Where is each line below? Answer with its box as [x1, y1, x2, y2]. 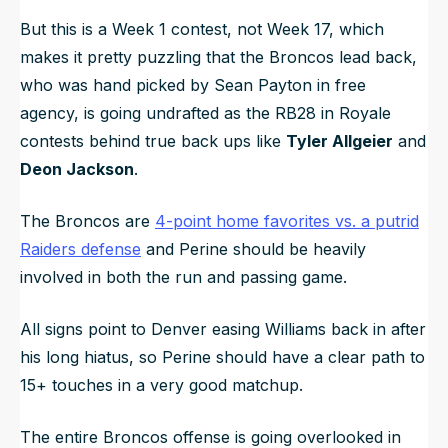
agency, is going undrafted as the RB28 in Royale [20, 102, 391, 123]
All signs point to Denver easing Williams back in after [20, 318, 426, 339]
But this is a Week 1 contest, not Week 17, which [20, 18, 384, 39]
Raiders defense [20, 238, 141, 259]
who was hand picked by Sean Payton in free [20, 74, 366, 95]
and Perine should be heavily [141, 238, 366, 259]
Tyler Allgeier [286, 130, 393, 151]
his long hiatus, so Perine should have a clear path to [20, 346, 425, 367]
